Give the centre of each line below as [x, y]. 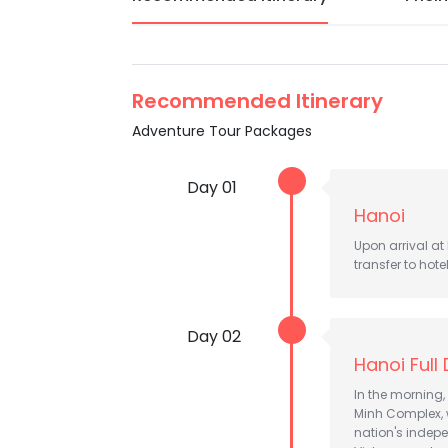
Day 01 [212, 187]
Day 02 [214, 336]
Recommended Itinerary [257, 101]
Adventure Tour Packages [222, 131]
